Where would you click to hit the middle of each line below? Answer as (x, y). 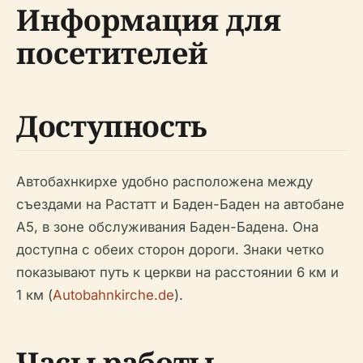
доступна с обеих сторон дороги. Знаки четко (170, 250)
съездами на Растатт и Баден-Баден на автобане (180, 205)
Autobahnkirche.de (113, 295)
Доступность (112, 126)
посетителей (112, 53)
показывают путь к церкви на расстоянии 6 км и (177, 273)
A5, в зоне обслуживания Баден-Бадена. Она (167, 227)
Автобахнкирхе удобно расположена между (164, 182)
